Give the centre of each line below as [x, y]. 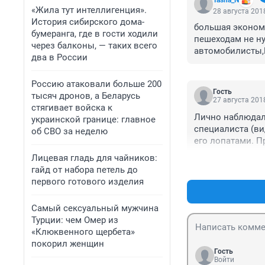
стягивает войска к [72, 108]
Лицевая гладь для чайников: [94, 158]
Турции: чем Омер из [75, 220]
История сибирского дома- [88, 22]
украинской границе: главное [93, 119]
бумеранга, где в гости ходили [95, 34]
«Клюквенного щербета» [83, 232]
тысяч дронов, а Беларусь [86, 96]
